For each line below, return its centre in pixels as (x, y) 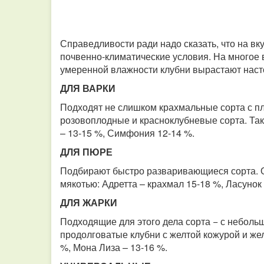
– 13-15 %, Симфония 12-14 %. (127, 133)
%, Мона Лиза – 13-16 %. (114, 247)
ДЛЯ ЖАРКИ (89, 202)
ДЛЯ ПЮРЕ (86, 152)
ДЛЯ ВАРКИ (88, 88)
